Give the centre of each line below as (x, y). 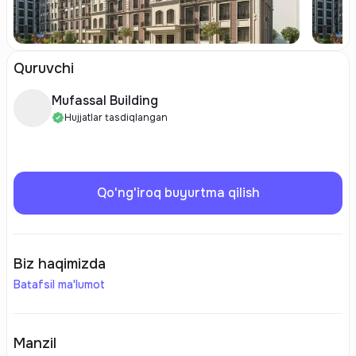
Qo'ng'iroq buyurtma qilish (178, 193)
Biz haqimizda (60, 264)
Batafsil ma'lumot (59, 284)
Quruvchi (44, 68)
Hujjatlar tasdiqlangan (116, 118)
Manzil (35, 343)
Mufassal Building (105, 101)
